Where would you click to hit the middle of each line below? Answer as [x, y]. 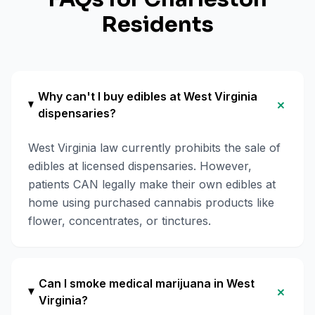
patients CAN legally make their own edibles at [152, 184]
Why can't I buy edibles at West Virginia [148, 96]
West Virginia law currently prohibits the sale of [154, 148]
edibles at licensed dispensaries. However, [140, 166]
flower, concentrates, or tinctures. [120, 221]
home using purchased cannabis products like [151, 202]
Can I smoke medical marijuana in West [147, 283]
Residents [157, 25]
